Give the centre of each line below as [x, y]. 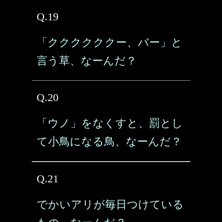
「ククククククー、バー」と [110, 42]
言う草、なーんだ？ [87, 61]
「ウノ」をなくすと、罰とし [110, 123]
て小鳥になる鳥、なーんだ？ [109, 141]
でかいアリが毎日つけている [110, 204]
